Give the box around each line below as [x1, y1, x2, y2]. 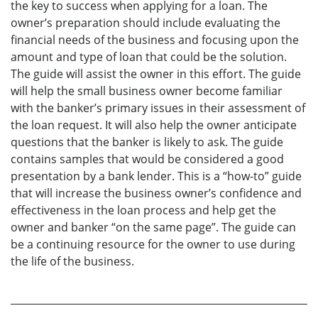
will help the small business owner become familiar [11, 83, 283, 99]
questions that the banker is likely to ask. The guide [11, 134, 283, 150]
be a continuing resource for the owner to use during [11, 236, 295, 253]
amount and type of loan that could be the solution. [11, 49, 287, 65]
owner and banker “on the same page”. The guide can [11, 219, 296, 236]
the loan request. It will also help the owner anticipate [11, 117, 297, 133]
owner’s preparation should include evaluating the [11, 15, 280, 31]
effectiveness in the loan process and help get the [11, 202, 276, 219]
